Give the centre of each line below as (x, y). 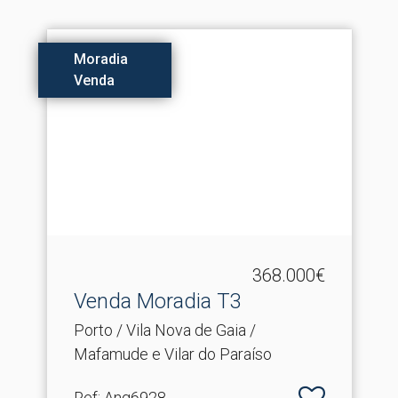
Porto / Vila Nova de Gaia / (164, 330)
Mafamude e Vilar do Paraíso (172, 354)
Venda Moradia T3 (157, 301)
